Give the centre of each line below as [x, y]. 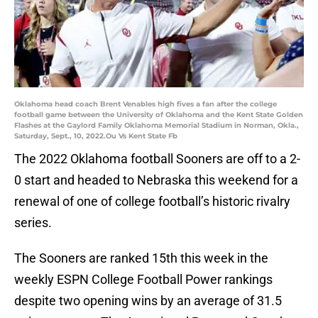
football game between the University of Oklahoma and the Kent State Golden [159, 115]
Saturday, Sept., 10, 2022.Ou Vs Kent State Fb [96, 136]
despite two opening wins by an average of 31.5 [148, 301]
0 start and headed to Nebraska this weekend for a [156, 180]
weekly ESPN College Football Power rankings [143, 280]
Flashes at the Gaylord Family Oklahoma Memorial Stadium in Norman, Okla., [157, 126]
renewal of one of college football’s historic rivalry [152, 202]
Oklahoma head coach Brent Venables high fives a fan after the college [146, 104]
